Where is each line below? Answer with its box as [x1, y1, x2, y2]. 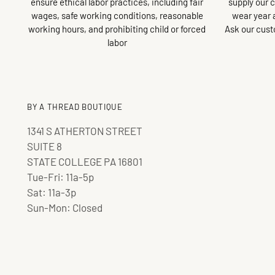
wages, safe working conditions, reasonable [31, 9, 203, 21]
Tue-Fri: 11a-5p [27, 171, 95, 183]
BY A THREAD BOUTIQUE [27, 102, 123, 112]
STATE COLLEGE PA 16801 [27, 155, 143, 168]
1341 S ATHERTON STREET [27, 125, 143, 137]
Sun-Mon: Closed [27, 201, 103, 214]
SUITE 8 [27, 140, 63, 152]
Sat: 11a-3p [27, 186, 77, 198]
